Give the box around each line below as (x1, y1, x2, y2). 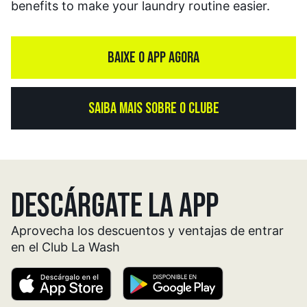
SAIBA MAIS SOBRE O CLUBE (88, 100, 219, 116)
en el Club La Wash (11, 240, 120, 255)
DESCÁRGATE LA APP (11, 188, 219, 223)
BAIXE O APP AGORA (108, 49, 199, 66)
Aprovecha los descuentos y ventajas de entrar (11, 223, 284, 238)
